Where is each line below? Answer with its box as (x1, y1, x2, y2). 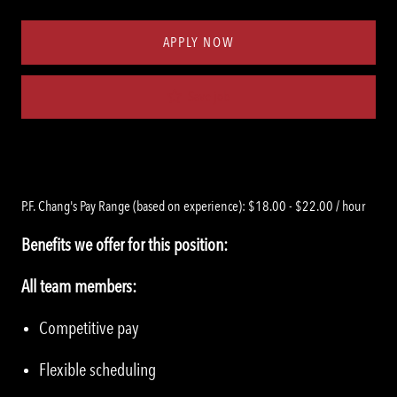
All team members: (21, 275, 136, 297)
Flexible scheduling (39, 358, 156, 380)
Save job (188, 87, 230, 105)
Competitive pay (39, 316, 139, 339)
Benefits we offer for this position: (21, 233, 228, 255)
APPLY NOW (162, 33, 235, 51)
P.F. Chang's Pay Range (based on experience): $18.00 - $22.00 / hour (21, 197, 365, 214)
